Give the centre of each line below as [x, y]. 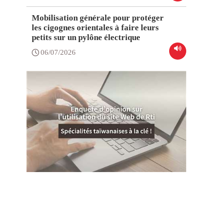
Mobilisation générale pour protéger [98, 18]
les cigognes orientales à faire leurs [96, 28]
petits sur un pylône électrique [86, 38]
